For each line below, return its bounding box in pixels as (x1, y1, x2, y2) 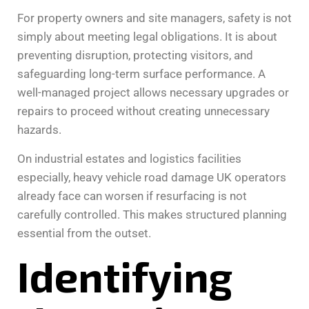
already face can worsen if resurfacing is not (17, 188, 247, 203)
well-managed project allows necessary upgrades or (17, 85, 289, 99)
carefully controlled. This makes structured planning (17, 207, 287, 221)
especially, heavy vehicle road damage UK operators (17, 170, 286, 184)
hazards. (17, 122, 61, 137)
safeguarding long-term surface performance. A (17, 66, 266, 81)
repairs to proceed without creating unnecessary (17, 103, 270, 118)
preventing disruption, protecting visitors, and (17, 48, 253, 62)
